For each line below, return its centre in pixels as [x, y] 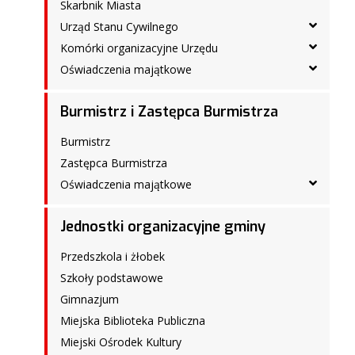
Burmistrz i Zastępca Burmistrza [169, 112]
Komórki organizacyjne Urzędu [139, 48]
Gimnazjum [90, 299]
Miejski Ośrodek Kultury [121, 342]
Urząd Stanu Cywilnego [119, 27]
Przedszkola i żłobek [113, 256]
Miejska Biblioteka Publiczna [133, 321]
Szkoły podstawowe [112, 278]
